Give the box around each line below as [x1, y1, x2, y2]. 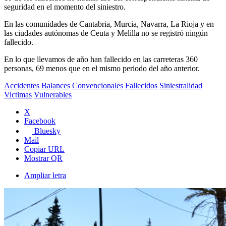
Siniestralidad [159, 81, 202, 90]
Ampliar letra [24, 171, 66, 180]
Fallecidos [125, 81, 157, 90]
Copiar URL [24, 144, 65, 153]
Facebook [24, 116, 55, 125]
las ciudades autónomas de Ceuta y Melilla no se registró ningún [4, 28, 208, 37]
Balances [41, 81, 70, 90]
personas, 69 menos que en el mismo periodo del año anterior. [4, 64, 200, 73]
